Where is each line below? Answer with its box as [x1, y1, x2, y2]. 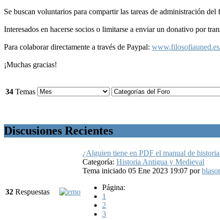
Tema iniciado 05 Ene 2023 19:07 [82, 166, 190, 175]
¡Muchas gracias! [4, 60, 57, 69]
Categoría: [82, 157, 116, 166]
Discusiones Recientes [4, 124, 113, 137]
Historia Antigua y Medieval [116, 157, 204, 166]
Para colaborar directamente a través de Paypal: [4, 42, 152, 51]
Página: [102, 183, 125, 192]
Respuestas [13, 187, 50, 196]
